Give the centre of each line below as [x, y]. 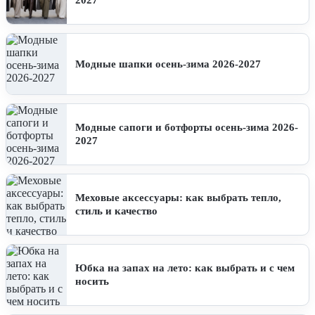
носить [92, 282]
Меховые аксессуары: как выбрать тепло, [178, 198]
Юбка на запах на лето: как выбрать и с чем [185, 268]
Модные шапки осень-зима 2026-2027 [168, 64]
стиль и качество [116, 211]
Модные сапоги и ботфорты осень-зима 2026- [187, 128]
